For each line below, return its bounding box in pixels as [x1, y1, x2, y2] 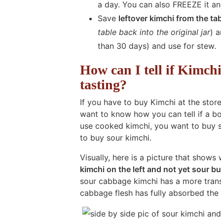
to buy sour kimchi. [80, 132, 151, 143]
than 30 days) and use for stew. [98, 40, 216, 51]
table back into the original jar [98, 27, 210, 37]
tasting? [80, 76, 127, 92]
